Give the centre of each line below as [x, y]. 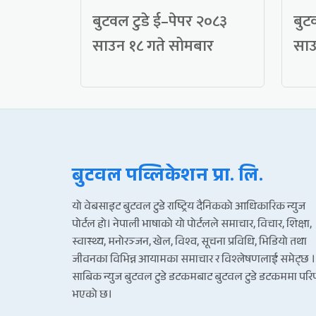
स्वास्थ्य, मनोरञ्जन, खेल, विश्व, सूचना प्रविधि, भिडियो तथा [189, 243]
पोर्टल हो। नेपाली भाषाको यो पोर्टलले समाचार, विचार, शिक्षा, [192, 226]
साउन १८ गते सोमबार [153, 47]
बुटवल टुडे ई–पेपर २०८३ [160, 22]
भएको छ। [92, 296]
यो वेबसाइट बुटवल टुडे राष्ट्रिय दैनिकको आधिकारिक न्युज [189, 208]
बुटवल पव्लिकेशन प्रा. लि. [168, 178]
